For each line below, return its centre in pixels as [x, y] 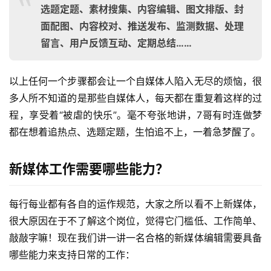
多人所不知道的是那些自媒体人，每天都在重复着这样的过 [135, 98]
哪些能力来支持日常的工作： [72, 254]
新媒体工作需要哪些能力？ [89, 168]
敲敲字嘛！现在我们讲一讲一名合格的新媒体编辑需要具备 [135, 237]
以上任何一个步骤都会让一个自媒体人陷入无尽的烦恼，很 [135, 81]
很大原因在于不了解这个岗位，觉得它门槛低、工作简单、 [135, 220]
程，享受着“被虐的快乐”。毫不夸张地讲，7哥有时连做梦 [135, 115]
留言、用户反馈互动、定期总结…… [116, 43]
